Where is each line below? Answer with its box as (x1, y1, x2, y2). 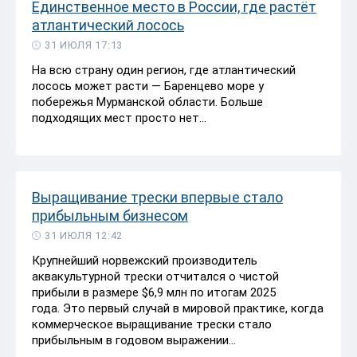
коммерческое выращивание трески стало (32, 316, 272, 331)
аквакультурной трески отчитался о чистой (32, 269, 279, 284)
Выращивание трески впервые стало (32, 188, 283, 206)
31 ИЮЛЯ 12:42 (45, 229, 124, 241)
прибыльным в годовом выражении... (32, 332, 236, 347)
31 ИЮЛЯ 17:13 (45, 38, 124, 51)
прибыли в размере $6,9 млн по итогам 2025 (32, 284, 276, 300)
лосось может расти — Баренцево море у (32, 78, 264, 93)
